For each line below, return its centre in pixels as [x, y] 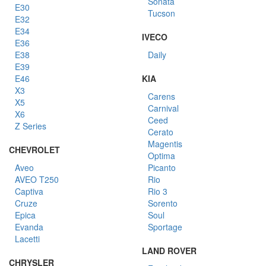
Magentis [165, 144]
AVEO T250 [37, 179]
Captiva [29, 191]
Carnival [163, 108]
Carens [161, 96]
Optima [161, 156]
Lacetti [27, 239]
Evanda [29, 227]
